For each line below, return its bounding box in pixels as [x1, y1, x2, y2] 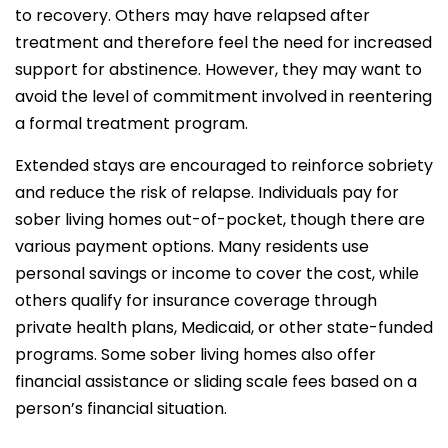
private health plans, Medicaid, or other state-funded [15, 315, 433, 339]
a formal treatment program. [15, 111, 248, 135]
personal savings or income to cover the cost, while [15, 261, 419, 285]
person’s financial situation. [15, 396, 227, 420]
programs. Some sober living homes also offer [15, 342, 376, 366]
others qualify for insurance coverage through [15, 288, 377, 312]
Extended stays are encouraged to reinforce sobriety [15, 153, 433, 177]
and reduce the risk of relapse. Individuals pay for [15, 180, 399, 204]
